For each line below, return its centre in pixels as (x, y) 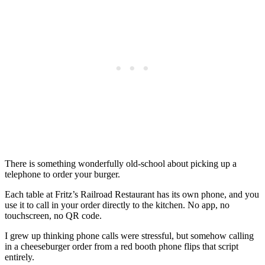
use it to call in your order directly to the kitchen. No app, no (117, 205)
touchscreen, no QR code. (53, 216)
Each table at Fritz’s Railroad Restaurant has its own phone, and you (132, 195)
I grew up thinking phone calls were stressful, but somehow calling (129, 236)
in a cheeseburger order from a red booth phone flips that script (122, 247)
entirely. (20, 257)
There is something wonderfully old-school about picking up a (121, 164)
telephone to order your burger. (62, 174)
